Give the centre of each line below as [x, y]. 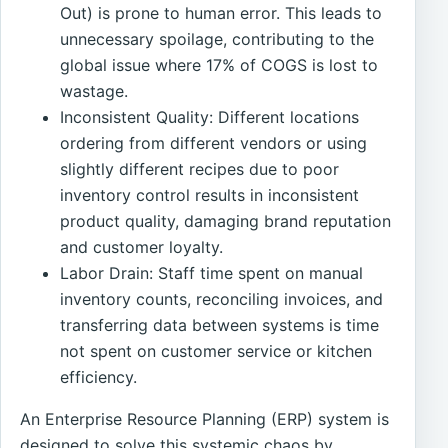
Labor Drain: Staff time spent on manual [212, 273]
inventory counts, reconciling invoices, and [222, 299]
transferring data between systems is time [220, 325]
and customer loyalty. [142, 247]
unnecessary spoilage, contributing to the [217, 39]
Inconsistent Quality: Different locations [210, 117]
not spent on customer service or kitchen [216, 351]
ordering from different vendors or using [214, 143]
